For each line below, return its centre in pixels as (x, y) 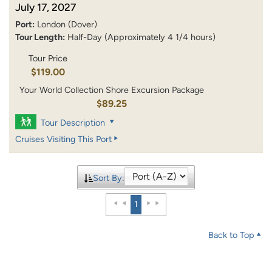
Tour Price (48, 59)
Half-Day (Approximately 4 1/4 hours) (141, 37)
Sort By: (108, 178)
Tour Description (73, 122)
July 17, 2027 (46, 8)
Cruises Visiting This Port (63, 139)
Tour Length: (40, 37)
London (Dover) (67, 25)
